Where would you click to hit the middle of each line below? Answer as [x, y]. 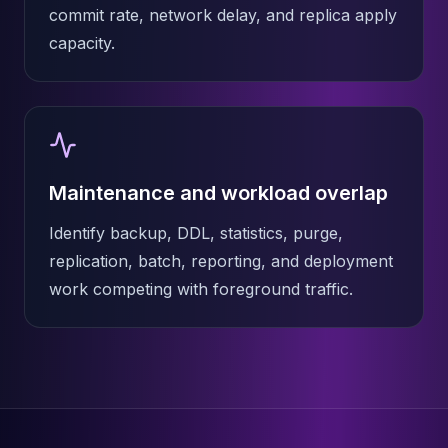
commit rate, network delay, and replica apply [223, 15]
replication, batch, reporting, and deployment [221, 261]
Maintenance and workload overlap [218, 193]
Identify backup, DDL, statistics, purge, [196, 233]
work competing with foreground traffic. [201, 289]
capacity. [82, 43]
